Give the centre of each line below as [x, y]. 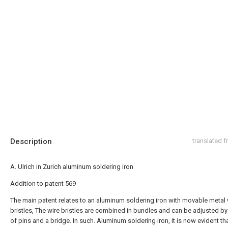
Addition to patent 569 [43, 183]
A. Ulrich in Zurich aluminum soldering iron [72, 167]
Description [31, 141]
